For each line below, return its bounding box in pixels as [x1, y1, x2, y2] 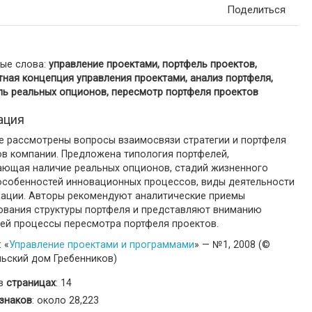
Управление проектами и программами [9, 239, 194, 250]
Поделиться [227, 3, 286, 16]
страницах [6, 277, 56, 288]
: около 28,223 [32, 295, 99, 306]
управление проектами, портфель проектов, [49, 58, 257, 70]
